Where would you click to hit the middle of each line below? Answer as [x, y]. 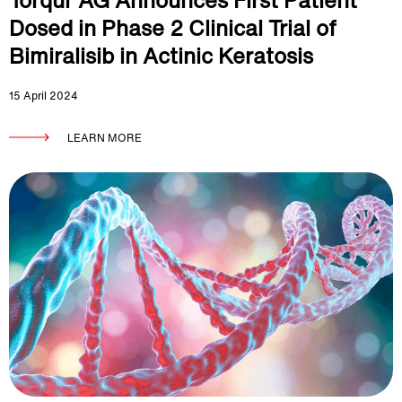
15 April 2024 [44, 96]
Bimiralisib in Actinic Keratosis [161, 56]
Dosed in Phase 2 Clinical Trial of [173, 28]
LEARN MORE [105, 138]
